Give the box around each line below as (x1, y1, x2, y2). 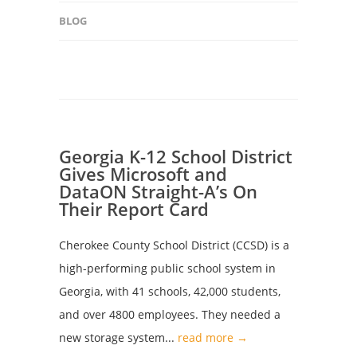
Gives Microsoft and (59, 162, 227, 186)
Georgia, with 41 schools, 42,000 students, (59, 284, 280, 299)
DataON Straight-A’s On (59, 179, 257, 203)
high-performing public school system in (59, 261, 276, 276)
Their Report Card (59, 197, 209, 221)
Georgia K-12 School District (59, 144, 292, 168)
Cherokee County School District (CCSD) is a (59, 237, 289, 253)
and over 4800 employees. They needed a (59, 307, 280, 322)
